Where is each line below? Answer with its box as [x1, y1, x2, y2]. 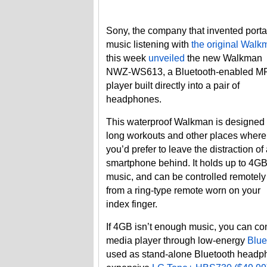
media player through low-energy [106, 235, 247, 246]
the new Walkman [185, 53, 262, 63]
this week [106, 53, 148, 63]
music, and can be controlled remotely [106, 172, 266, 182]
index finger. [106, 199, 157, 209]
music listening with [106, 39, 191, 49]
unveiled [148, 53, 185, 63]
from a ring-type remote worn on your [106, 185, 260, 195]
